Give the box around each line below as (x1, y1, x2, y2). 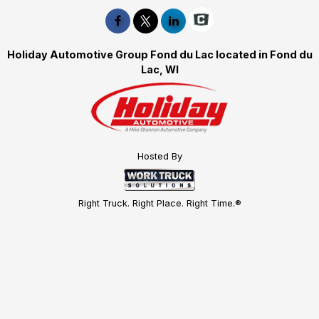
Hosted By (137, 150, 182, 162)
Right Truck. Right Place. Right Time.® (78, 198, 241, 209)
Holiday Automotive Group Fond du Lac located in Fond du (6, 48, 313, 61)
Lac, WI (140, 63, 179, 75)
